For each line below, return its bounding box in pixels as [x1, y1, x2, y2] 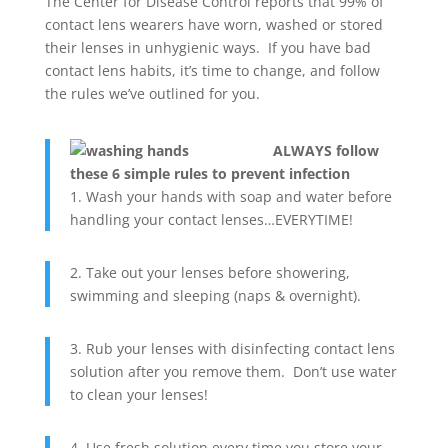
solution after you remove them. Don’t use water [69, 361, 397, 381]
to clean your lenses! [69, 384, 208, 404]
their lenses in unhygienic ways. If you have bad [44, 37, 371, 57]
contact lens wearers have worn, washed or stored [44, 14, 383, 34]
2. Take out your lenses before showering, [69, 262, 350, 282]
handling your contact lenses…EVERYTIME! [69, 209, 353, 229]
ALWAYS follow [272, 140, 379, 160]
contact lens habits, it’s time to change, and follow [44, 60, 380, 80]
